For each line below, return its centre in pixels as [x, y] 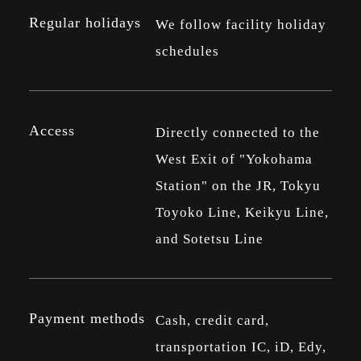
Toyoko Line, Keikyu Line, [242, 212]
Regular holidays [85, 22]
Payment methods [87, 319]
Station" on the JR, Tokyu [238, 185]
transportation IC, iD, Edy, [241, 347]
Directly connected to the [237, 132]
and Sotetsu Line [209, 239]
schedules [187, 51]
